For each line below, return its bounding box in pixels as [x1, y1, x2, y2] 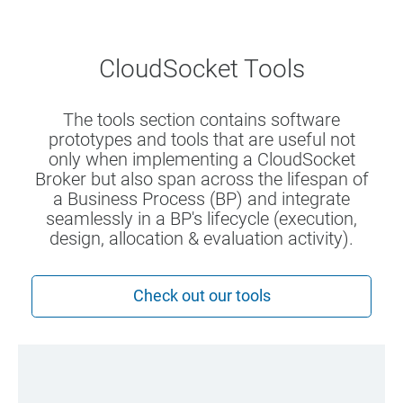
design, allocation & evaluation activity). [49, 228, 354, 250]
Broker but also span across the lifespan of [34, 168, 369, 191]
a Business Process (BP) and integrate [53, 188, 350, 210]
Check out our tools [132, 287, 271, 306]
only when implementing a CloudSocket [48, 148, 355, 171]
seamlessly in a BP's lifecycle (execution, [46, 208, 357, 230]
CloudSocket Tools [98, 54, 305, 85]
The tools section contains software [63, 109, 340, 131]
